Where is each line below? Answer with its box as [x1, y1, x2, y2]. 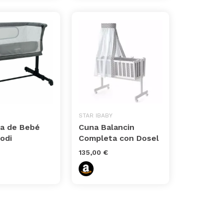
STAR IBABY [79, 111, 113, 119]
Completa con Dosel [79, 133, 159, 143]
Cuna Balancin [79, 122, 135, 132]
